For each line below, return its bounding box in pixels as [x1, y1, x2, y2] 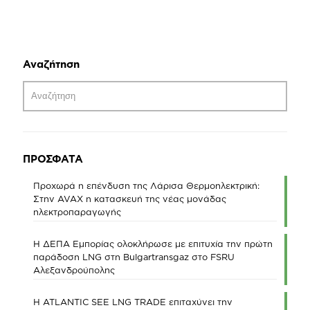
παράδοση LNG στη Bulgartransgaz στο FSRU [33, 252, 235, 262]
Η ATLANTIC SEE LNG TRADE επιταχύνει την [33, 297, 232, 307]
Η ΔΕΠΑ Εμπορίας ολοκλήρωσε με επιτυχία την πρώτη [33, 239, 273, 248]
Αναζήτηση [23, 58, 80, 70]
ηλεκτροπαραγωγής [33, 207, 121, 217]
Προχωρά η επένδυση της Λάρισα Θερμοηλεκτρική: [33, 181, 259, 190]
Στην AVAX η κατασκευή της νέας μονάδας [33, 194, 226, 203]
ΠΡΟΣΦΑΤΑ [23, 153, 83, 165]
